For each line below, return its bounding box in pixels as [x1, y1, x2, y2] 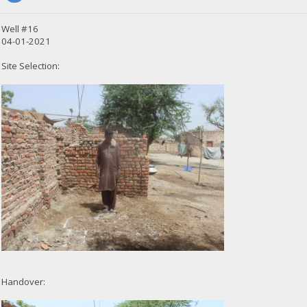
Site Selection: [1, 60, 60, 73]
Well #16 [1, 23, 39, 36]
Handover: [1, 275, 46, 288]
